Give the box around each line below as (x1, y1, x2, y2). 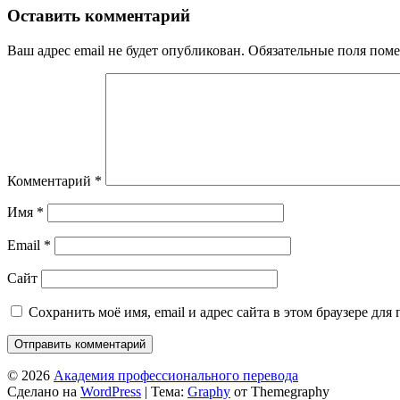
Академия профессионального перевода (54, 367, 298, 383)
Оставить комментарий (7, 5, 190, 25)
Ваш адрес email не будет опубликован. (7, 42, 245, 58)
